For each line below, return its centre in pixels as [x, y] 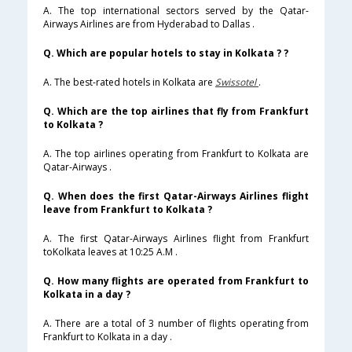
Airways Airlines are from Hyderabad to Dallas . [149, 24]
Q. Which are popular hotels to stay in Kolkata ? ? [166, 53]
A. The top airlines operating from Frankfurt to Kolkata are [176, 154]
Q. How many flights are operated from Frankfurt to [176, 281]
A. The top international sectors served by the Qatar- [176, 11]
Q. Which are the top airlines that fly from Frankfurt [176, 112]
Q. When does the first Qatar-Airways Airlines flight [176, 196]
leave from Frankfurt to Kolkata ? [128, 210]
